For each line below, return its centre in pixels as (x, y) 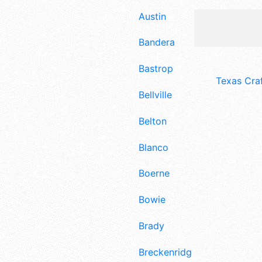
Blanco (154, 147)
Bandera (157, 42)
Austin (152, 16)
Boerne (154, 173)
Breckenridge (168, 252)
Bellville (155, 94)
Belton (153, 121)
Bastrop (156, 69)
